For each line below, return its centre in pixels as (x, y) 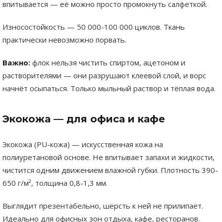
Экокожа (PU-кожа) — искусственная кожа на (83, 144)
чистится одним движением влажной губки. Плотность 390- (110, 170)
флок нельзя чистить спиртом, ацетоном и (108, 62)
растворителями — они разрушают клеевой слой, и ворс (104, 75)
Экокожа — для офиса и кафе (84, 119)
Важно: (16, 62)
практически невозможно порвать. (64, 39)
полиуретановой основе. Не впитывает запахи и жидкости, (109, 157)
